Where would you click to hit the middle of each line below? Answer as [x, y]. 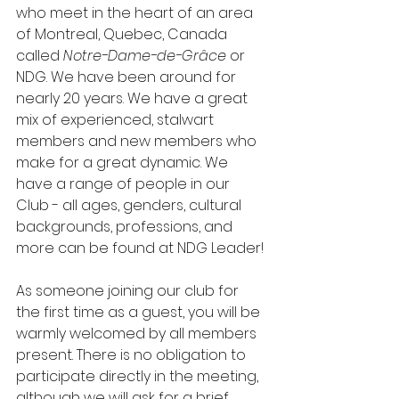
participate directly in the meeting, [139, 376]
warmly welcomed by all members [138, 334]
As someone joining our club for [129, 291]
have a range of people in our [125, 184]
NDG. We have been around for [128, 77]
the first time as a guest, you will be [140, 312]
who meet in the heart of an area [136, 13]
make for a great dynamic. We [124, 163]
